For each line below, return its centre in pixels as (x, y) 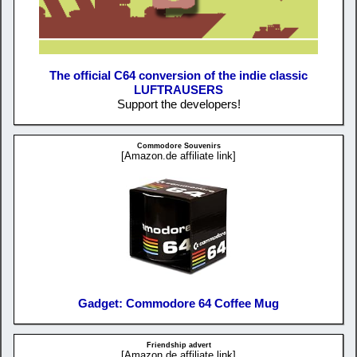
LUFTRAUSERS (178, 90)
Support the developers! (178, 104)
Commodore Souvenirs (178, 146)
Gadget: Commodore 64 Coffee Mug (178, 303)
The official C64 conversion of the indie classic (178, 76)
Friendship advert (178, 345)
